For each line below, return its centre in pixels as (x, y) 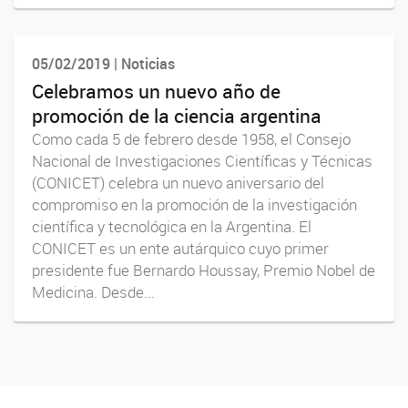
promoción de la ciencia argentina (177, 115)
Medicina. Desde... (93, 292)
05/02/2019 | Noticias (103, 64)
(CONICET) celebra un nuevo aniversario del (178, 183)
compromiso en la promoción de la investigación (194, 204)
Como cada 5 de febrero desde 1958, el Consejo (191, 139)
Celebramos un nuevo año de (156, 91)
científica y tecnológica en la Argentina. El (172, 226)
